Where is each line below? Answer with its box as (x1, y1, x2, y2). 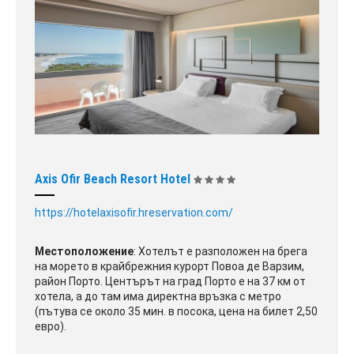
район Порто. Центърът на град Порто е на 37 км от (35, 275, 306, 288)
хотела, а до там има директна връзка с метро (35, 290, 281, 303)
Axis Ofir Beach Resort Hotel (35, 171, 194, 187)
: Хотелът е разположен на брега (134, 245, 307, 258)
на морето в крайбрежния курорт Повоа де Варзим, (35, 260, 304, 273)
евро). (35, 320, 66, 333)
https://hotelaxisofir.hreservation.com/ (35, 206, 233, 220)
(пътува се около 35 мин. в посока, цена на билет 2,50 (35, 305, 318, 318)
